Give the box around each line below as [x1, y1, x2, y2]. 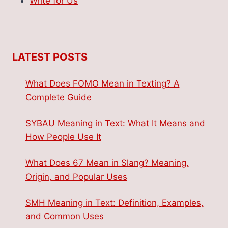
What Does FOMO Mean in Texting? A [25, 78, 180, 89]
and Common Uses [25, 211, 104, 221]
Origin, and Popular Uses [25, 171, 127, 182]
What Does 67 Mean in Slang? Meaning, [25, 157, 189, 168]
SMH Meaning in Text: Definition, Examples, [25, 197, 204, 208]
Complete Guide [25, 92, 92, 102]
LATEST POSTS [12, 50, 88, 63]
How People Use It [25, 131, 101, 142]
